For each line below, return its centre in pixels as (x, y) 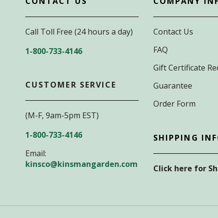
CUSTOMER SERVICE (71, 84)
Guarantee (173, 85)
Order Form (174, 103)
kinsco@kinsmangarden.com (82, 164)
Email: (36, 153)
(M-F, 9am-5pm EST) (62, 115)
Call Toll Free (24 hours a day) (80, 31)
